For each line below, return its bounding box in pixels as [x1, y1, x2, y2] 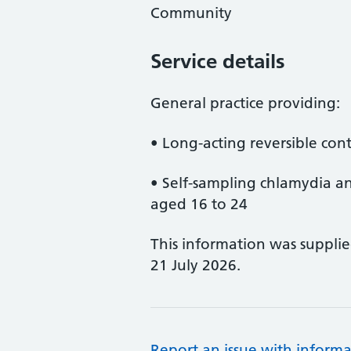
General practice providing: [150, 94, 340, 112]
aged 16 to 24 [150, 195, 248, 213]
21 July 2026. [150, 256, 241, 274]
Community [150, 4, 232, 22]
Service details [150, 49, 285, 74]
